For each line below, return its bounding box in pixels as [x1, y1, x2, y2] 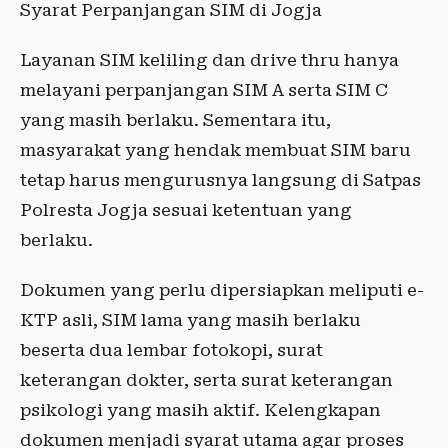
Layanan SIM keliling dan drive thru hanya [20, 50, 399, 71]
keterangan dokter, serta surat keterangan [20, 370, 393, 391]
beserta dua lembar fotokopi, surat [20, 340, 323, 361]
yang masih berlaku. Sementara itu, [20, 110, 331, 131]
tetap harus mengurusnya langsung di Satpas [20, 170, 421, 191]
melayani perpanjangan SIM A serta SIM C [20, 80, 388, 101]
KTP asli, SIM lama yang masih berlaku [20, 310, 361, 331]
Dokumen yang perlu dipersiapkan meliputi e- [20, 280, 424, 301]
